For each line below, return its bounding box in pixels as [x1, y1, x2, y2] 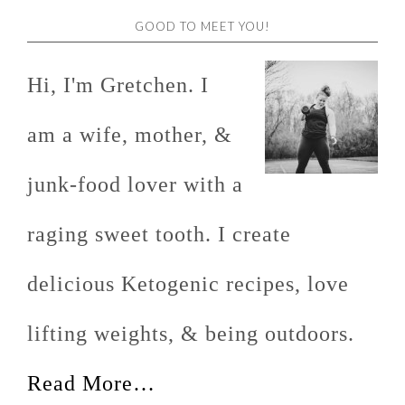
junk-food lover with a [27, 173, 243, 196]
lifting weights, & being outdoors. [27, 322, 354, 345]
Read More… [27, 372, 155, 395]
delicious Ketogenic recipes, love [27, 272, 349, 296]
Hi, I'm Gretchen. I [27, 73, 209, 97]
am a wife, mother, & [27, 123, 232, 146]
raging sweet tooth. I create [27, 222, 291, 246]
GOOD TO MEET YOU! [135, 19, 270, 33]
